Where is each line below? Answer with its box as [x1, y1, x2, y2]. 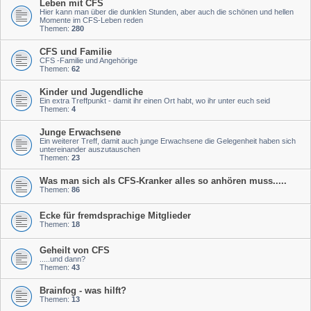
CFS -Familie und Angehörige [40, 56, 137, 65]
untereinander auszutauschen [40, 145, 140, 153]
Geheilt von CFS [40, 245, 110, 255]
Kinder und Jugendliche [40, 87, 143, 97]
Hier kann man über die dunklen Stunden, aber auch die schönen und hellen [40, 8, 294, 16]
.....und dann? [40, 255, 85, 263]
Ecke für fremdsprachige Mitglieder [40, 210, 191, 221]
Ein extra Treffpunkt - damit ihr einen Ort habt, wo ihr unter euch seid [40, 96, 270, 105]
